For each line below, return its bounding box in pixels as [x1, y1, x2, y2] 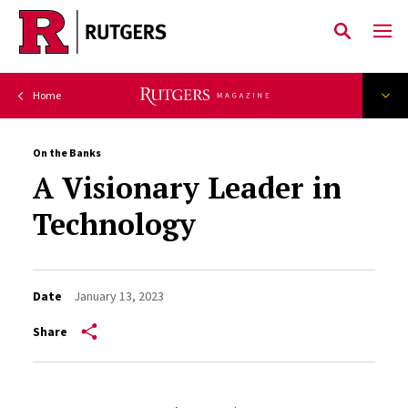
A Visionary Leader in [32, 168, 342, 207]
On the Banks [32, 146, 101, 159]
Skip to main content [36, 37, 168, 56]
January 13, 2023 [73, 288, 164, 304]
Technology [32, 205, 196, 243]
